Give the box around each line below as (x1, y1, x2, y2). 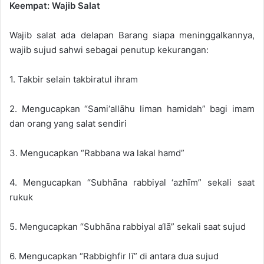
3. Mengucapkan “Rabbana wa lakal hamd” (9, 147, 184, 159)
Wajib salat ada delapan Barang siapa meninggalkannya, (9, 29, 255, 41)
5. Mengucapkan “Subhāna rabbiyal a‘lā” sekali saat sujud (9, 220, 246, 232)
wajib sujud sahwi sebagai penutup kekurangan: (9, 44, 209, 55)
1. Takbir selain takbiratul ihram (9, 73, 138, 85)
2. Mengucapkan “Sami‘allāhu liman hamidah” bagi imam (9, 103, 255, 114)
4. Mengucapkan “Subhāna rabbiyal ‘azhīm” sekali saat (9, 176, 255, 188)
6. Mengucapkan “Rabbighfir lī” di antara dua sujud (9, 250, 219, 262)
